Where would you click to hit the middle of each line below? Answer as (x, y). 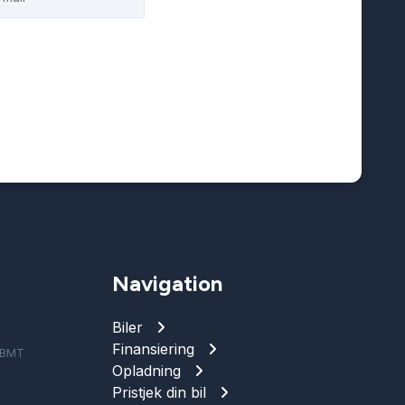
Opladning (146, 371)
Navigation (167, 283)
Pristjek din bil (159, 392)
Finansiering (153, 349)
